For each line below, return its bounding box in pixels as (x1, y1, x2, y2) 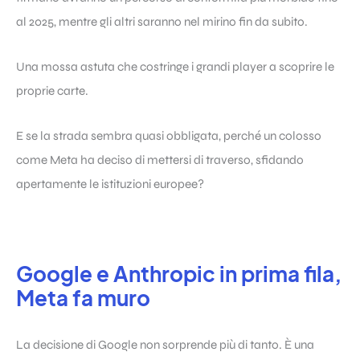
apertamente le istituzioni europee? (16, 177, 204, 192)
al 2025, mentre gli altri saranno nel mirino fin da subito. (16, 14, 308, 30)
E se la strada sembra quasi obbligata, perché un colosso (16, 129, 321, 144)
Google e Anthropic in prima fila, (16, 260, 342, 288)
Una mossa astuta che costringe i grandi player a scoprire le (16, 59, 334, 75)
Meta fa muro (16, 284, 150, 312)
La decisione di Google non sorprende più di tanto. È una (16, 337, 314, 352)
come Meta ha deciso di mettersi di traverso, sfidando (16, 153, 304, 168)
